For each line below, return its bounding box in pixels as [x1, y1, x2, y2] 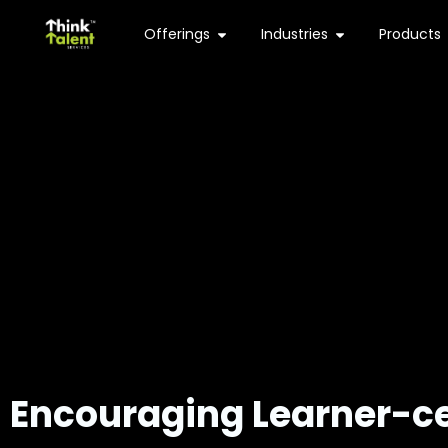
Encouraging [10, 388, 252, 440]
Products [378, 24, 441, 44]
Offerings [143, 24, 210, 44]
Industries [260, 24, 328, 44]
